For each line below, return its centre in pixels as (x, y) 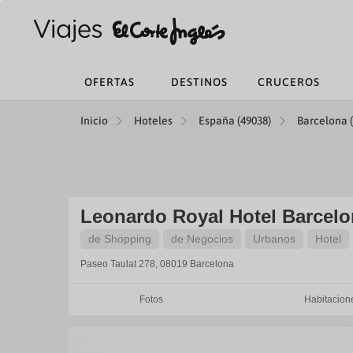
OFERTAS (109, 82)
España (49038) (235, 121)
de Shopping (120, 239)
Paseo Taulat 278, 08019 (134, 264)
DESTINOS (199, 82)
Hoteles (153, 121)
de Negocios (202, 239)
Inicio (94, 121)
